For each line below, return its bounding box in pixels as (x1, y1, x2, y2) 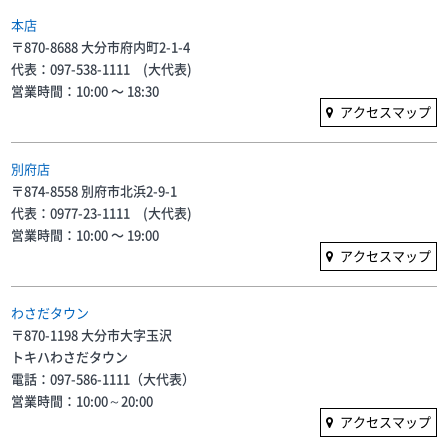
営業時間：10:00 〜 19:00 (11, 224, 160, 244)
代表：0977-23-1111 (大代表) (11, 202, 193, 222)
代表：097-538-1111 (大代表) (11, 58, 193, 78)
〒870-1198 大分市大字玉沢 (11, 324, 173, 344)
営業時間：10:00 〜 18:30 (11, 80, 160, 100)
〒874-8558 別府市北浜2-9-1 (11, 180, 178, 200)
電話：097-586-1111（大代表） (11, 368, 196, 388)
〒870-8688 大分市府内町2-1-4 (11, 36, 191, 56)
